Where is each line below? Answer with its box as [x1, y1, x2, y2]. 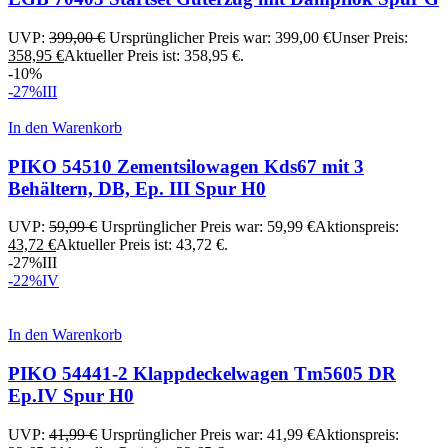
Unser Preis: [331, 28, 408, 46]
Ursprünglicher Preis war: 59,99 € [101, 218, 315, 236]
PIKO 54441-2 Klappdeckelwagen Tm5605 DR [8, 363, 396, 385]
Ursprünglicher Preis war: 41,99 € [101, 425, 315, 443]
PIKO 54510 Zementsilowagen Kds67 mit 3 [8, 155, 364, 177]
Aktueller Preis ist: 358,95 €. [64, 46, 244, 64]
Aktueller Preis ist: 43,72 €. [56, 236, 228, 254]
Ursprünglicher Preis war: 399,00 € [109, 28, 331, 46]
